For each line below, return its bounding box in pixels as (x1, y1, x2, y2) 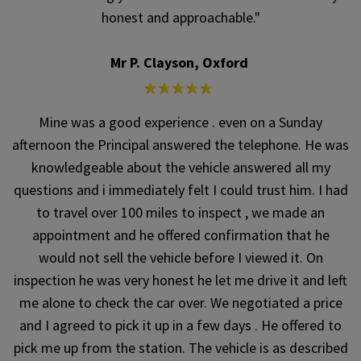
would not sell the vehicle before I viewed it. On (38, 248, 323, 268)
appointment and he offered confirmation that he (31, 226, 330, 245)
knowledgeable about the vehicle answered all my (31, 158, 330, 177)
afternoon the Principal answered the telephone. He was (12, 135, 349, 155)
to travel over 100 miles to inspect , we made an (36, 203, 325, 222)
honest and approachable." (101, 8, 260, 27)
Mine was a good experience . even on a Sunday (39, 113, 322, 132)
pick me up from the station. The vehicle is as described (13, 338, 348, 358)
